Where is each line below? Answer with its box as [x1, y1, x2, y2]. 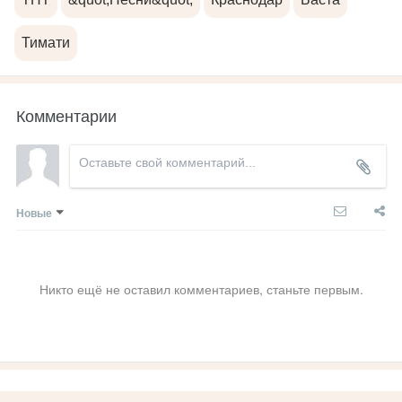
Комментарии [16, 102, 117, 127]
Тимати [22, 34, 70, 50]
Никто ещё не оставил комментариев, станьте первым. [39, 279, 363, 298]
